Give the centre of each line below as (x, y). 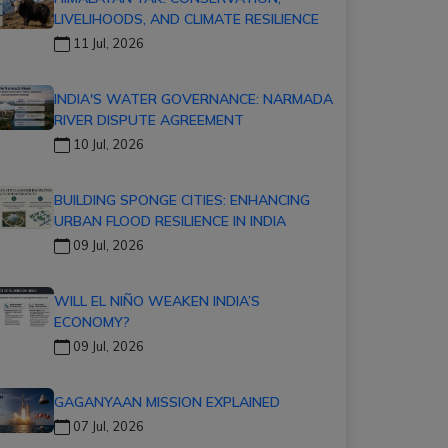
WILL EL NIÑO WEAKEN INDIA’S (157, 300)
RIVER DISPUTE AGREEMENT (149, 119)
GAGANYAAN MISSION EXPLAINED (167, 401)
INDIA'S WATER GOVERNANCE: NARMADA (193, 98)
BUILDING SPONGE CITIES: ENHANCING (182, 199)
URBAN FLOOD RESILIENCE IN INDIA (170, 220)
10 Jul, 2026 (107, 143)
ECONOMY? (92, 321)
